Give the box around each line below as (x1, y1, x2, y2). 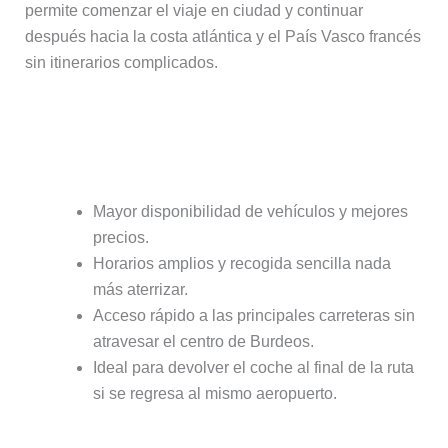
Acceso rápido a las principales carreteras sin (92, 307, 415, 325)
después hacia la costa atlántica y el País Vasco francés (24, 28, 421, 46)
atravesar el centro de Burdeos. (92, 333, 314, 351)
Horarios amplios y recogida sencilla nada (92, 255, 391, 273)
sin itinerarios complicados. (24, 54, 218, 72)
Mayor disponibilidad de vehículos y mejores (92, 203, 408, 221)
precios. (92, 229, 149, 247)
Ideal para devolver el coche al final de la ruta (92, 359, 414, 377)
